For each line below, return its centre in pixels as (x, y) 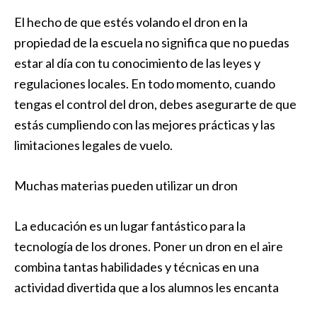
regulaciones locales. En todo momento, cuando (145, 83)
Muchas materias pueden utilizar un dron (126, 185)
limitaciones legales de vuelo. (93, 145)
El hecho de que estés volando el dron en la (131, 22)
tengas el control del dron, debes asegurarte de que (155, 104)
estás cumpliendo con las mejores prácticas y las (145, 125)
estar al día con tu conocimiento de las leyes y (137, 63)
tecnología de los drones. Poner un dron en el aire (149, 246)
